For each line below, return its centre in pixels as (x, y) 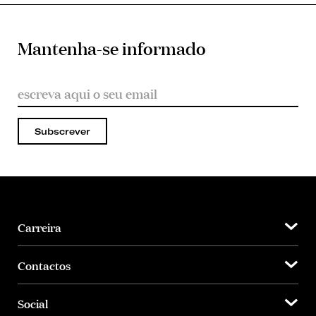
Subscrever (62, 132)
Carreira (39, 226)
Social (33, 303)
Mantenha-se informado (112, 48)
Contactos (44, 265)
